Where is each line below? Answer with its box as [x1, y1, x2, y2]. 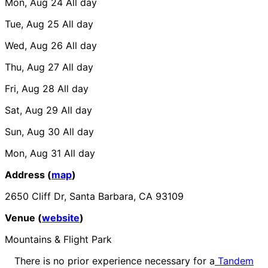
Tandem [215, 254, 254, 267]
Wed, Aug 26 [5, 39, 63, 51]
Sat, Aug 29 [5, 103, 58, 116]
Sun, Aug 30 [5, 125, 60, 138]
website [42, 211, 80, 224]
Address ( [5, 168, 51, 181]
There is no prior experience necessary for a [14, 254, 215, 267]
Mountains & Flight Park [5, 233, 112, 245]
